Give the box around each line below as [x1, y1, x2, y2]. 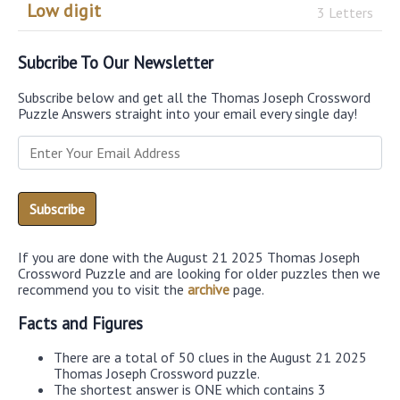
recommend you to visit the [18, 279, 187, 298]
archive [187, 279, 229, 298]
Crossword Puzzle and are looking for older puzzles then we [18, 263, 380, 282]
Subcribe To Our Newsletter [18, 52, 213, 74]
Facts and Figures [18, 312, 143, 334]
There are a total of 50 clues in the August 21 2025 [54, 348, 367, 367]
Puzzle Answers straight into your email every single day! [18, 104, 357, 122]
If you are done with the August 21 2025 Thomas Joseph [18, 247, 360, 266]
